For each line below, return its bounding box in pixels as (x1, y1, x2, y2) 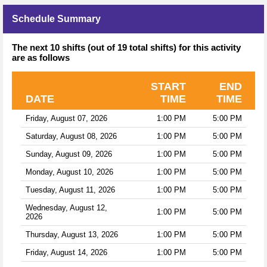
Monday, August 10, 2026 (25, 167, 113, 176)
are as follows (12, 52, 70, 63)
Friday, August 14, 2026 (25, 247, 107, 257)
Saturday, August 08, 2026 (25, 131, 117, 141)
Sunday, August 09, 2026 (25, 149, 112, 159)
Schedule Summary (12, 13, 101, 24)
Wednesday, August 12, (25, 203, 107, 212)
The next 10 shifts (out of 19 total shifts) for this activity (12, 42, 241, 52)
